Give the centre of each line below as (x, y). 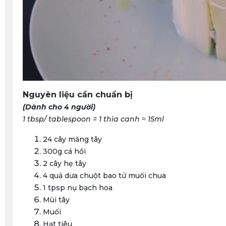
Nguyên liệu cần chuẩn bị (78, 95)
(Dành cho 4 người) (59, 107)
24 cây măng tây (72, 139)
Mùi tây (56, 200)
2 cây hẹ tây (65, 164)
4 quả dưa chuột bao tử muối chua (104, 176)
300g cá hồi (65, 152)
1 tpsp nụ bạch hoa (78, 188)
